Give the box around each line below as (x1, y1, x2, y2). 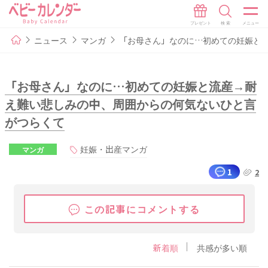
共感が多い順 (197, 241, 247, 254)
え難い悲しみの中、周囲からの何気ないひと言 (4, 95, 256, 113)
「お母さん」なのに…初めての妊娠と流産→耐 (4, 77, 257, 95)
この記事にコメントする (84, 201, 200, 216)
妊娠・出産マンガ (80, 143, 147, 156)
